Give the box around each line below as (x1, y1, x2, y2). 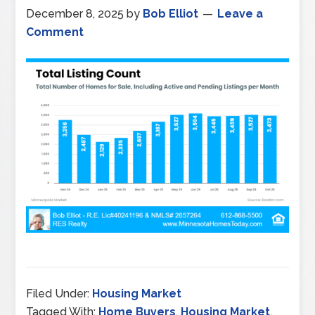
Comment (26, 25, 84, 39)
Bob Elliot (143, 7, 199, 20)
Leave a (217, 7, 264, 20)
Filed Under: (26, 286, 93, 300)
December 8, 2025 (26, 7, 124, 20)
